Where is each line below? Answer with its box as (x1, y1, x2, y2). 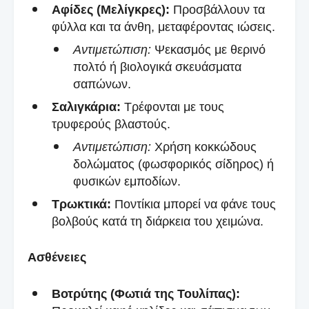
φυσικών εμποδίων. (73, 174, 181, 188)
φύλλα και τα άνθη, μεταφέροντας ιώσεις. (52, 19, 275, 34)
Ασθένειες (28, 250, 86, 264)
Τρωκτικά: (52, 197, 111, 211)
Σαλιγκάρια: (52, 99, 121, 114)
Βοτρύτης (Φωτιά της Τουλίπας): (52, 286, 240, 301)
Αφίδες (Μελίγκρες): (52, 2, 170, 17)
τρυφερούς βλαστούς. (52, 117, 170, 131)
